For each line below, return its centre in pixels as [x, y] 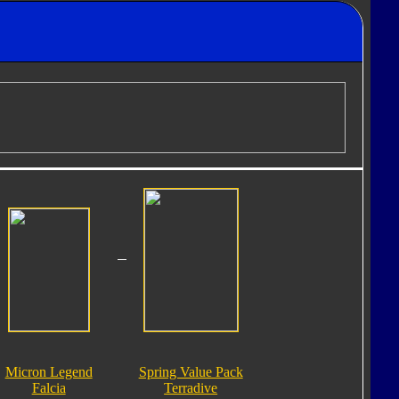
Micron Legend [49, 371]
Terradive [191, 387]
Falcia [49, 387]
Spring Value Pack [191, 371]
